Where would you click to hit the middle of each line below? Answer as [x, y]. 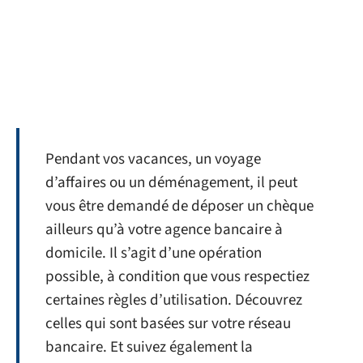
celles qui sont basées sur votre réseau [168, 324]
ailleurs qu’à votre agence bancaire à [164, 230]
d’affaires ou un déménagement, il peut [171, 183]
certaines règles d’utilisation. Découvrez [174, 300]
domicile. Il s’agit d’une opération [154, 253]
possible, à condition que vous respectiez [177, 277]
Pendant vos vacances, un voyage [153, 159]
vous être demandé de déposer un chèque [179, 206]
